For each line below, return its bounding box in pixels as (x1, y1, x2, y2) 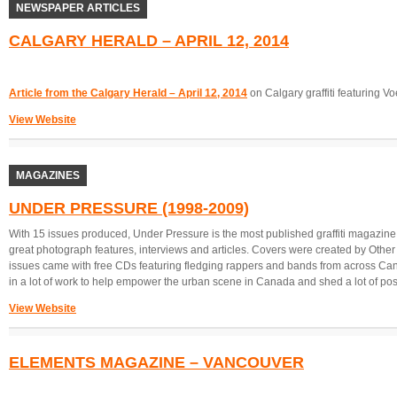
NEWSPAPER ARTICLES (16, 2, 140, 14)
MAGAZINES (16, 168, 80, 182)
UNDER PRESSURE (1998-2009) (9, 198, 249, 217)
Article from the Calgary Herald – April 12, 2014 (9, 86, 247, 99)
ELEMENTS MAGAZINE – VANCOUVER (9, 353, 304, 371)
